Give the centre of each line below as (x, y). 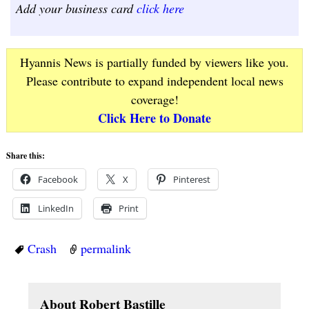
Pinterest (191, 180)
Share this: (25, 156)
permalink (106, 249)
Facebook (58, 180)
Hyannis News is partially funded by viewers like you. (154, 62)
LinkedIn (56, 209)
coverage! (154, 100)
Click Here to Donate (154, 118)
